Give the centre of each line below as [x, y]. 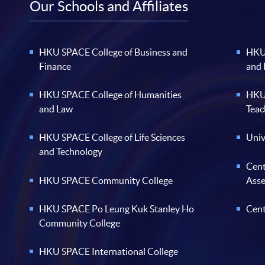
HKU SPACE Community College [106, 180]
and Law [56, 109]
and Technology [71, 152]
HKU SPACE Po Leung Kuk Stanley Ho [117, 209]
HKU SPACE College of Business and [114, 52]
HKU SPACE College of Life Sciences [112, 138]
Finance [55, 67]
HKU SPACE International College [109, 251]
